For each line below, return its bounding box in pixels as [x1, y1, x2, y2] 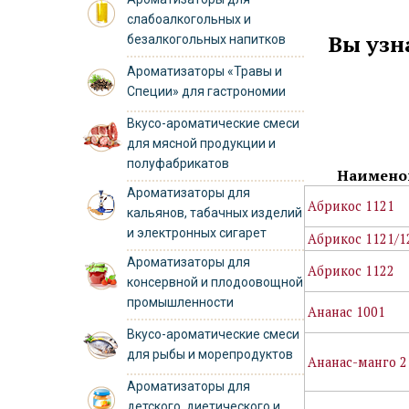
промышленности [127, 294, 235, 309]
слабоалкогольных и [127, 11, 252, 26]
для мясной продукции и [127, 135, 277, 151]
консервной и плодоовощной [127, 274, 304, 289]
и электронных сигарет [127, 225, 267, 240]
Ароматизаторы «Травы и [127, 63, 283, 79]
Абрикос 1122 [308, 261, 395, 279]
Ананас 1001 [308, 302, 386, 320]
